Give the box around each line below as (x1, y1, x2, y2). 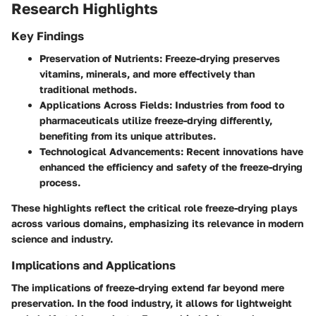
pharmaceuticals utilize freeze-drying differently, (39, 114, 272, 127)
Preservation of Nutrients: (39, 52, 162, 65)
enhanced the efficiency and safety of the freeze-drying (39, 161, 303, 174)
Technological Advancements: (39, 145, 183, 158)
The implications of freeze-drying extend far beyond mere (11, 281, 284, 294)
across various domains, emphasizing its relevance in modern (11, 217, 303, 230)
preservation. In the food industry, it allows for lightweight (11, 297, 292, 310)
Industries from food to (172, 99, 284, 111)
